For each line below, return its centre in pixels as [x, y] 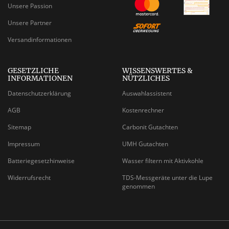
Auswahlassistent [147, 94]
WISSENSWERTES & [157, 71]
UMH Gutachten [145, 144]
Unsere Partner [30, 22]
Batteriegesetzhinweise [41, 161]
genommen [139, 187]
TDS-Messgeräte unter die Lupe [167, 178]
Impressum [24, 144]
